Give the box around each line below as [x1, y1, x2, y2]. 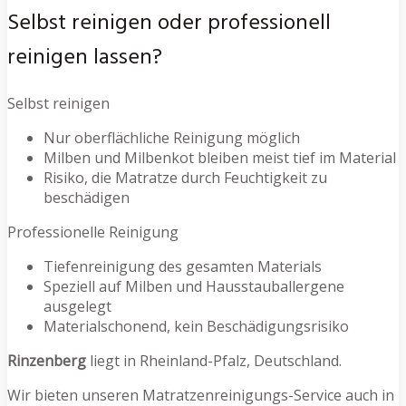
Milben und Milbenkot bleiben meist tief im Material [43, 148, 396, 169]
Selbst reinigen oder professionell [7, 6, 331, 42]
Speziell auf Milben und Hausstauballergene [43, 276, 344, 297]
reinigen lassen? [7, 41, 162, 76]
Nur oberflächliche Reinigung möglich [43, 128, 300, 149]
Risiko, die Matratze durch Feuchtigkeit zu [43, 168, 327, 188]
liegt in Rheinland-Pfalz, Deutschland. [86, 351, 342, 372]
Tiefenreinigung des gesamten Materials [43, 256, 322, 277]
